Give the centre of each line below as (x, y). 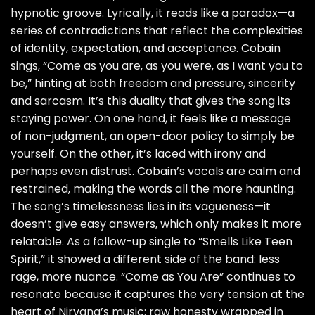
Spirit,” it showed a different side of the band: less (145, 259)
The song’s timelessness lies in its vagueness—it (141, 207)
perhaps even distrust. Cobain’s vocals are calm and (155, 172)
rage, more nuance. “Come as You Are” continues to (153, 277)
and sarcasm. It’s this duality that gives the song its (150, 101)
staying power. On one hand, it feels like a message (151, 119)
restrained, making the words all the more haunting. (153, 189)
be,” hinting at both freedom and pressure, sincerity (153, 84)
